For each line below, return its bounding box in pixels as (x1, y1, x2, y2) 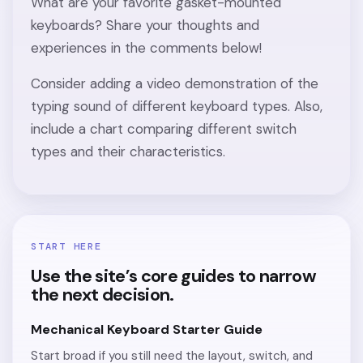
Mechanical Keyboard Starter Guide (31, 320, 263, 338)
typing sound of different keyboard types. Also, (31, 96, 323, 115)
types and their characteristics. (31, 142, 226, 160)
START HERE (31, 239, 102, 253)
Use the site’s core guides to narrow (31, 264, 317, 288)
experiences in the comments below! (31, 38, 263, 57)
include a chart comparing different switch (31, 119, 297, 138)
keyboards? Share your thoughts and (31, 15, 260, 34)
